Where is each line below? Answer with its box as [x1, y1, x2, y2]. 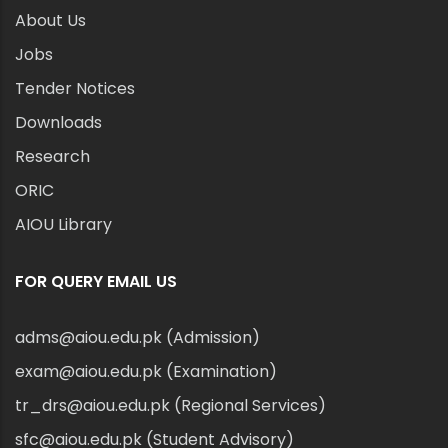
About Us [15, 9, 86, 32]
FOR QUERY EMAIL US [15, 270, 177, 293]
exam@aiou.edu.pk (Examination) [15, 360, 277, 383]
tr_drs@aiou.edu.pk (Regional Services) [15, 394, 326, 417]
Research [15, 145, 90, 168]
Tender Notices [15, 77, 135, 100]
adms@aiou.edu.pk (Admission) [15, 326, 260, 349]
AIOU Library [15, 213, 112, 236]
